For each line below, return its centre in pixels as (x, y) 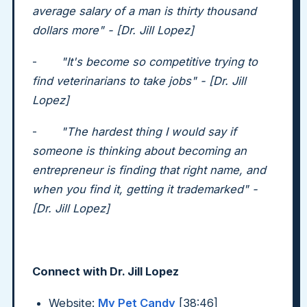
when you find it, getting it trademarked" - (145, 189)
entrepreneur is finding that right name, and (149, 170)
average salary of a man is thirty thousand (144, 11)
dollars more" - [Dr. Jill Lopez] (115, 30)
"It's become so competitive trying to (159, 62)
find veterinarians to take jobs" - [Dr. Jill (139, 81)
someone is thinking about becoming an (139, 151)
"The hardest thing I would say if (149, 132)
